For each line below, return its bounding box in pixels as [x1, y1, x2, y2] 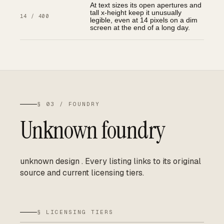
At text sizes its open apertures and [90, 1, 201, 9]
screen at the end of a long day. [90, 23, 190, 31]
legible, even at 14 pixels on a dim [90, 16, 197, 24]
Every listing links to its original [83, 156, 201, 166]
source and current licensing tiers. [20, 167, 144, 178]
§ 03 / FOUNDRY [37, 100, 100, 107]
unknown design [20, 156, 79, 166]
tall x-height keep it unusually [90, 8, 181, 16]
